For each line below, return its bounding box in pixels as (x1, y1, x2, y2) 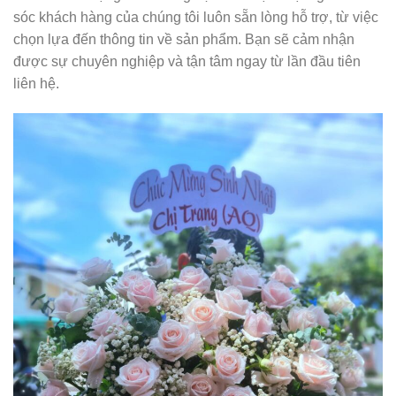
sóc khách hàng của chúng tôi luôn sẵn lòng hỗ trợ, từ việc (13, 9, 378, 25)
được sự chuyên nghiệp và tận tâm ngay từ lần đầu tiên (13, 53, 361, 69)
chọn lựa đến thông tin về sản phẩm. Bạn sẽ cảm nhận (13, 31, 354, 47)
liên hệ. (13, 75, 59, 91)
